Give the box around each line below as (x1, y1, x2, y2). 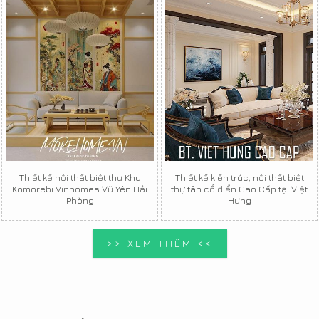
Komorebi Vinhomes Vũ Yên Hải (12, 183, 147, 195)
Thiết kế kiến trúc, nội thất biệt (174, 172, 304, 184)
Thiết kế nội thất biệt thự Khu (19, 172, 141, 184)
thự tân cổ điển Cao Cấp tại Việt (171, 183, 308, 195)
